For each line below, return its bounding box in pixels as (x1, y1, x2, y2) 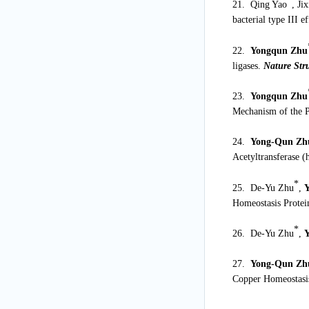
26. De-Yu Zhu (232, 228, 294, 239)
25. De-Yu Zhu (232, 182, 294, 193)
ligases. (232, 60, 263, 71)
